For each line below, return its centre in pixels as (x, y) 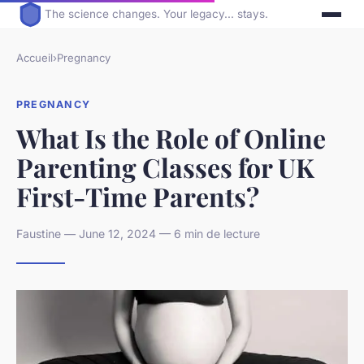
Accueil (35, 58)
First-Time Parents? (138, 196)
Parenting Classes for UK (165, 167)
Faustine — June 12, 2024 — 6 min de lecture (138, 233)
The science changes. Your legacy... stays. (157, 14)
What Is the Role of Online (171, 137)
